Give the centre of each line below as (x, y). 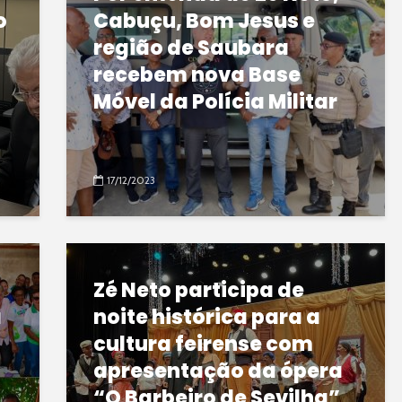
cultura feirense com (203, 345)
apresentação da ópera (218, 371)
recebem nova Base (197, 75)
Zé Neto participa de (199, 291)
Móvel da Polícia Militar (215, 102)
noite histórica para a (207, 318)
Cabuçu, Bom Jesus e (204, 22)
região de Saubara (191, 48)
